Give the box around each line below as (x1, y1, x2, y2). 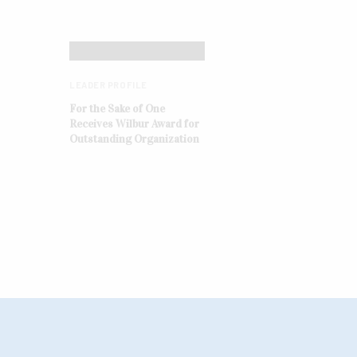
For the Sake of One (69, 101, 165, 116)
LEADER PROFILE (69, 79, 147, 90)
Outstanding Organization (69, 131, 199, 146)
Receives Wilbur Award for (69, 116, 199, 131)
